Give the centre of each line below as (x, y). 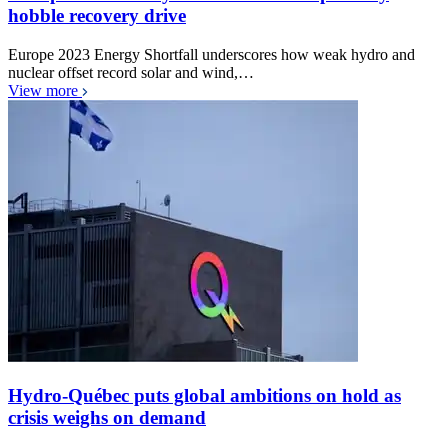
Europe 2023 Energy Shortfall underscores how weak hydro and (211, 55)
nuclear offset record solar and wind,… (131, 73)
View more (45, 91)
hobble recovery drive (97, 16)
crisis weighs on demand (107, 417)
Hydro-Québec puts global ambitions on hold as (204, 395)
